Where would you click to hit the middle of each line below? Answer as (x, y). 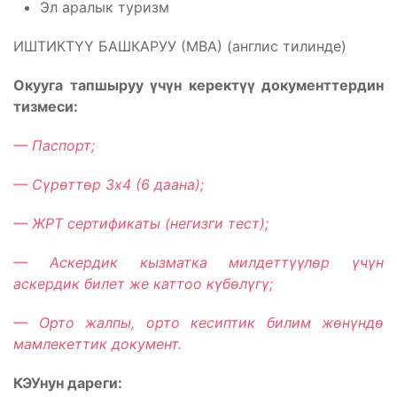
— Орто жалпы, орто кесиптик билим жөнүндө (198, 323)
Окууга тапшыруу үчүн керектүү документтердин (198, 86)
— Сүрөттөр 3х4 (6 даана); (109, 185)
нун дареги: (81, 383)
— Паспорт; (54, 146)
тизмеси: (46, 107)
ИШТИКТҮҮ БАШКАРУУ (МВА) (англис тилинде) (180, 47)
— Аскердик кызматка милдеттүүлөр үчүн (198, 263)
